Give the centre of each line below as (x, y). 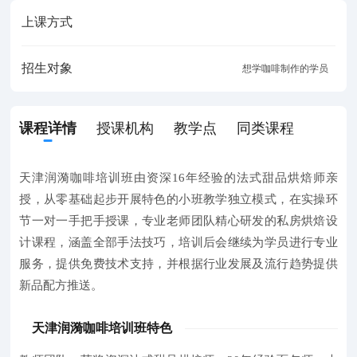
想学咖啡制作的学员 (286, 68)
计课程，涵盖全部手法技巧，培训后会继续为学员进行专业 (178, 243)
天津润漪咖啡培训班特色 (102, 328)
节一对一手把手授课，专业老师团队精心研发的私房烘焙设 (178, 221)
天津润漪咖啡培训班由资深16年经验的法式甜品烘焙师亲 (178, 178)
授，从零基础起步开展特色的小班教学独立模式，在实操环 (178, 200)
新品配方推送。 (61, 286)
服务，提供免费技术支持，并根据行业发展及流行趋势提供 (178, 264)
